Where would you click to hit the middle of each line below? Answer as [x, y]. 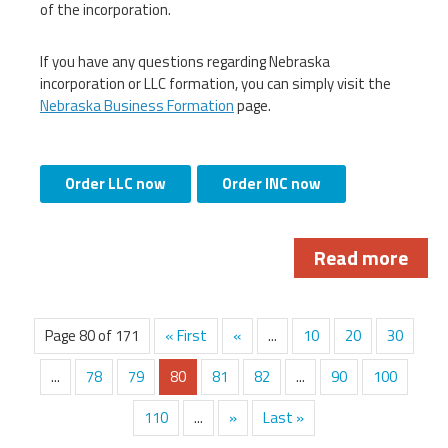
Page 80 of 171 [92, 335]
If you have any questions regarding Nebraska [185, 61]
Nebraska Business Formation [137, 105]
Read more [361, 257]
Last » [283, 417]
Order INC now [271, 183]
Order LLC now [115, 183]
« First [186, 335]
